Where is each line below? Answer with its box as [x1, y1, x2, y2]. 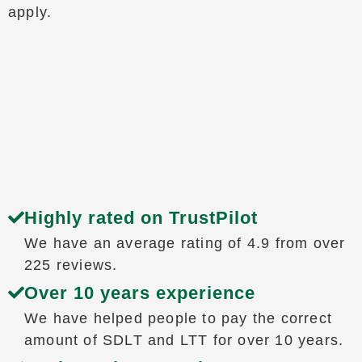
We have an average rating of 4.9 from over [23, 235, 346, 252]
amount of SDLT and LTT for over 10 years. [23, 332, 344, 349]
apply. [7, 4, 53, 21]
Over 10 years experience [23, 283, 255, 304]
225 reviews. [23, 257, 118, 274]
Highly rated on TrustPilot [23, 208, 258, 229]
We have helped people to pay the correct [23, 310, 332, 327]
